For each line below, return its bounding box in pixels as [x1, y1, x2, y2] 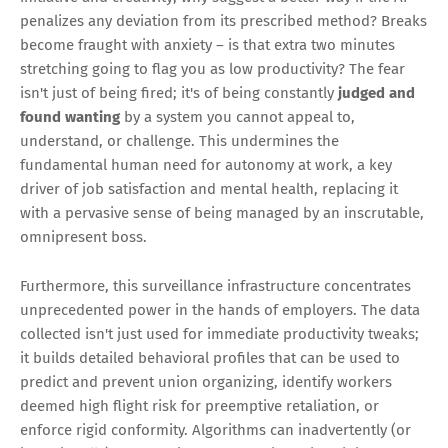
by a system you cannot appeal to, [120, 108, 355, 127]
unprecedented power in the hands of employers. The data [20, 301, 420, 320]
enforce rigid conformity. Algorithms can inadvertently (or [20, 421, 411, 440]
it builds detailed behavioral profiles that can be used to [20, 349, 400, 368]
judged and [338, 84, 415, 103]
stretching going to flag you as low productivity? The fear [20, 60, 405, 79]
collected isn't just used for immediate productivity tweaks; [20, 325, 419, 344]
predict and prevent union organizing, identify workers [20, 373, 392, 392]
